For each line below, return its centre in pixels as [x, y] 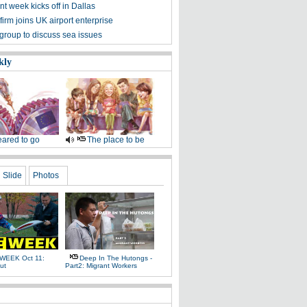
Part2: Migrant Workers [101, 266]
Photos [46, 175]
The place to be [115, 140]
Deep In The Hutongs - [116, 258]
